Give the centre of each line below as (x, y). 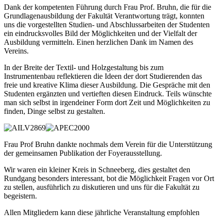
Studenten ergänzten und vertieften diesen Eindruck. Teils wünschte (108, 93)
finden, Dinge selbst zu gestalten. (54, 111)
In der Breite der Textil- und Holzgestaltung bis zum (84, 67)
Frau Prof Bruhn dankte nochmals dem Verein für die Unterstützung (108, 144)
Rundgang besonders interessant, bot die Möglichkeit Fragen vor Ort (109, 178)
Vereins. (16, 51)
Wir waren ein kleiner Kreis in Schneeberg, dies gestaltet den (97, 169)
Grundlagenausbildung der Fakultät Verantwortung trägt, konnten (104, 16)
